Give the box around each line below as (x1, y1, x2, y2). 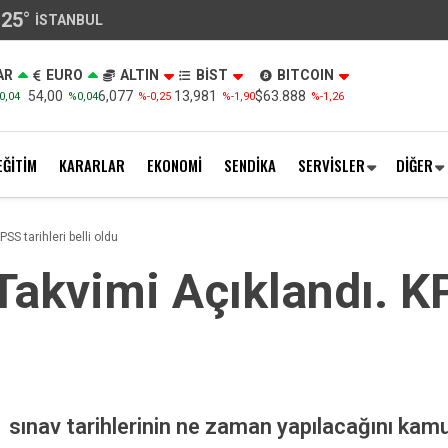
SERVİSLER (298, 153, 365, 176)
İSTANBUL (35, 11, 103, 28)
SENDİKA (224, 153, 276, 176)
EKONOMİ (147, 153, 202, 176)
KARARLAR (59, 153, 125, 176)
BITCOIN (276, 67, 334, 83)
